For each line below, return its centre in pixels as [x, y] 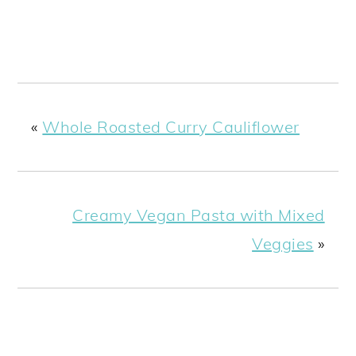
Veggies [283, 244]
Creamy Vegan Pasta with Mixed [199, 215]
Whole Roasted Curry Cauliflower [171, 127]
